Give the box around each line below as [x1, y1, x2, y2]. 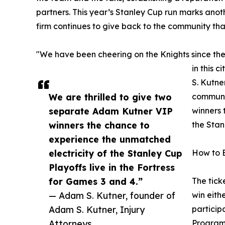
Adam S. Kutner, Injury [49, 203, 145, 215]
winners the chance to [49, 119, 150, 131]
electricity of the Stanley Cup [49, 147, 182, 159]
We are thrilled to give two [49, 91, 172, 102]
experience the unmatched [49, 133, 171, 145]
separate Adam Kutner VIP [49, 105, 173, 117]
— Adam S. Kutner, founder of [49, 189, 175, 201]
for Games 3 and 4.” [49, 175, 143, 187]
